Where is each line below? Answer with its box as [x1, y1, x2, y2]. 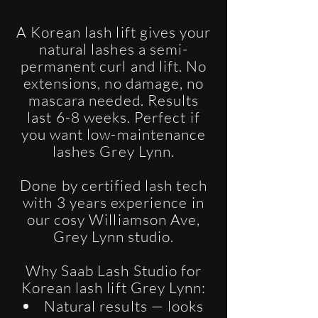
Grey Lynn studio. [53, 227, 175, 246]
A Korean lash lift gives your [16, 23, 212, 41]
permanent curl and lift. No [20, 57, 207, 75]
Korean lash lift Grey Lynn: [21, 278, 207, 297]
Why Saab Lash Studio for [25, 261, 202, 280]
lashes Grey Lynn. [53, 142, 175, 160]
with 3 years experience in [23, 193, 204, 212]
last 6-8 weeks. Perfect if [27, 108, 200, 126]
